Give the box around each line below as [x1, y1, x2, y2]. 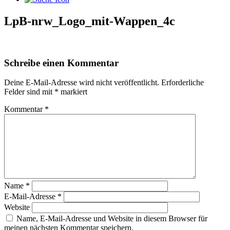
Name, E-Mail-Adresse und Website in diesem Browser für [16, 214, 207, 223]
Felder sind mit [4, 87, 54, 97]
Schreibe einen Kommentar [4, 57, 119, 68]
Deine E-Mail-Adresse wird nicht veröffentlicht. [4, 78, 159, 87]
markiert [59, 87, 87, 97]
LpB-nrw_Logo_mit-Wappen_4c [4, 14, 175, 28]
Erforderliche [161, 78, 204, 87]
